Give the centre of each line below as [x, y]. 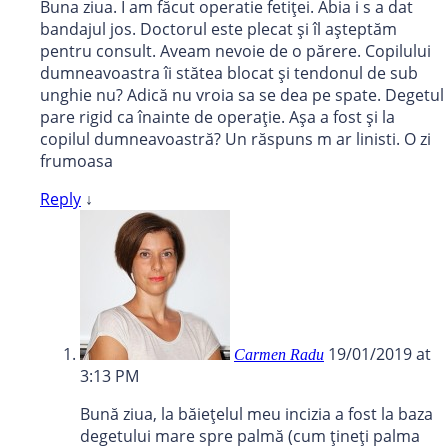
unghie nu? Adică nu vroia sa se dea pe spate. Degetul [242, 95]
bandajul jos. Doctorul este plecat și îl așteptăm [218, 29]
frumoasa [76, 161]
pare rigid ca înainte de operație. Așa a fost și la [217, 117]
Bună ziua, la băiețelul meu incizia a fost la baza [256, 414]
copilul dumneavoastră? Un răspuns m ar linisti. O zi [235, 139]
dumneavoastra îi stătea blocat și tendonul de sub [229, 73]
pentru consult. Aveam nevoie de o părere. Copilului [235, 51]
